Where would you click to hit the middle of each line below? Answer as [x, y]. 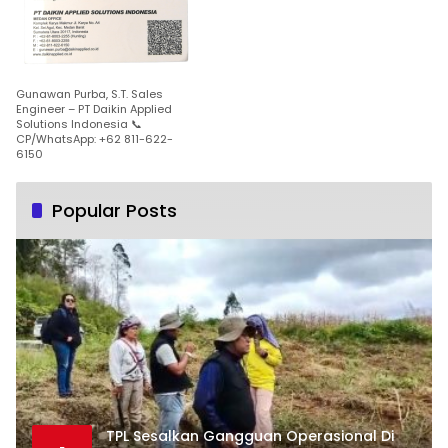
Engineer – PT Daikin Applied [94, 109]
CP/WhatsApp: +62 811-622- [94, 139]
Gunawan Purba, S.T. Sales [89, 94]
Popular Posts [114, 211]
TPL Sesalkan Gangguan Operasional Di [250, 435]
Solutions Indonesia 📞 [79, 124]
